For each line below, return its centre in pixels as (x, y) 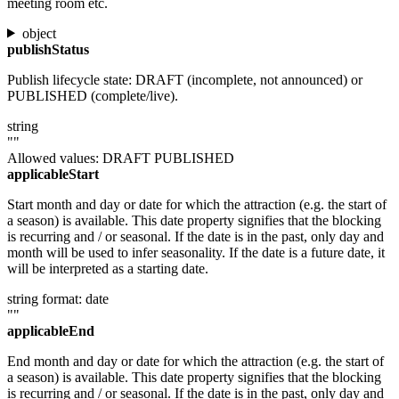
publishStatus (48, 49)
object (39, 33)
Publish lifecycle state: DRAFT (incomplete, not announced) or (185, 79)
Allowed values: (55, 158)
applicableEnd (51, 330)
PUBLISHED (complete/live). (93, 95)
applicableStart (53, 174)
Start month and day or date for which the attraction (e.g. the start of (197, 204)
